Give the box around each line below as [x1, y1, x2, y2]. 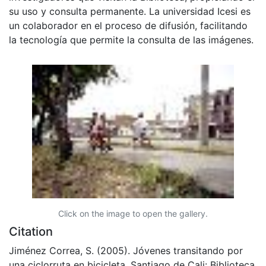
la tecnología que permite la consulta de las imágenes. [9, 33, 254, 46]
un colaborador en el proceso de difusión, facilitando [9, 19, 248, 31]
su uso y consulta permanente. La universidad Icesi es [9, 5, 251, 17]
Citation [9, 224, 53, 239]
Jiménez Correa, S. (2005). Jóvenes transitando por [9, 244, 243, 256]
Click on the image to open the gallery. [58, 208, 208, 218]
